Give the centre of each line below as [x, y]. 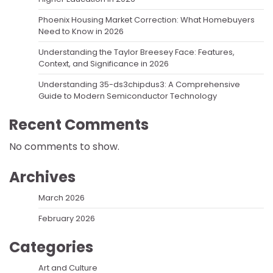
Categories [51, 247]
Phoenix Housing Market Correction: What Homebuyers [147, 19]
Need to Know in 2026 [81, 31]
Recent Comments [79, 124]
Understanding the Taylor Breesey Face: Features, [136, 52]
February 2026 [67, 218]
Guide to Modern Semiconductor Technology [128, 96]
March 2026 [62, 197]
